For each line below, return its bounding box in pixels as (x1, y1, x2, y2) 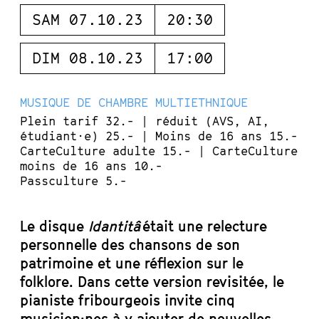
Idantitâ (84, 218, 140, 235)
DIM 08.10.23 (32, 50, 143, 67)
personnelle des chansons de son (20, 236, 240, 253)
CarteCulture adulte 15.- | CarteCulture (20, 144, 298, 158)
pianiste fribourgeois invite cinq (20, 292, 235, 309)
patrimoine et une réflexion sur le (20, 255, 244, 272)
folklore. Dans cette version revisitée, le (20, 273, 284, 291)
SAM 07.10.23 (32, 11, 143, 28)
